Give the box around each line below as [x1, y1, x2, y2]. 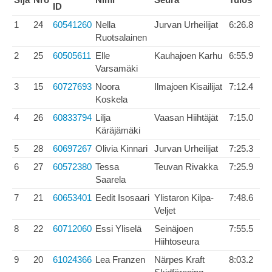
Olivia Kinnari [95, 143, 148, 154]
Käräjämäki [95, 125, 140, 135]
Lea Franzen [95, 254, 145, 265]
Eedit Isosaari [95, 192, 149, 203]
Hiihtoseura [154, 236, 199, 246]
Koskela [95, 94, 127, 104]
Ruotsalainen [95, 32, 147, 42]
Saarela [95, 174, 126, 185]
